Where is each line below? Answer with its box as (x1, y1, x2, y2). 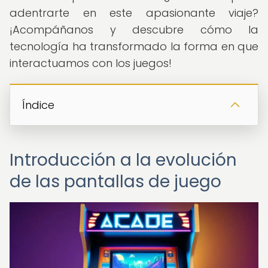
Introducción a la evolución (10, 148, 237, 172)
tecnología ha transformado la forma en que (10, 39, 258, 54)
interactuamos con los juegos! (10, 56, 172, 71)
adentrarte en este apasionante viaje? (10, 5, 258, 20)
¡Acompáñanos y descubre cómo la (10, 22, 258, 37)
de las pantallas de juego (10, 170, 221, 193)
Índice (22, 98, 54, 112)
